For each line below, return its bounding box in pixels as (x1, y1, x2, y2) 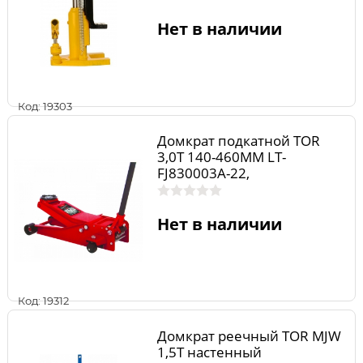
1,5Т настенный (156, 342, 262, 361)
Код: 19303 (18, 99, 72, 113)
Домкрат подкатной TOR (156, 131, 320, 151)
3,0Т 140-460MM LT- (156, 147, 286, 167)
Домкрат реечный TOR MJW (156, 326, 341, 345)
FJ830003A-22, (156, 164, 250, 183)
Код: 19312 (18, 294, 69, 308)
